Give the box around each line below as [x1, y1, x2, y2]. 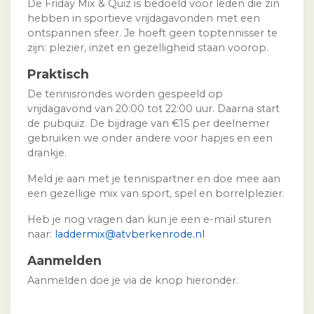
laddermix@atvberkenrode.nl [55, 228, 205, 241]
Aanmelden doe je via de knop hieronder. [27, 274, 238, 287]
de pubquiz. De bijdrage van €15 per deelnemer [27, 117, 270, 130]
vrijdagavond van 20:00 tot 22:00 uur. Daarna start [27, 102, 280, 116]
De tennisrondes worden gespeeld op [27, 88, 223, 101]
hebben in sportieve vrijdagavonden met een [27, 12, 260, 25]
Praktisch [27, 67, 89, 82]
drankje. [27, 146, 67, 160]
